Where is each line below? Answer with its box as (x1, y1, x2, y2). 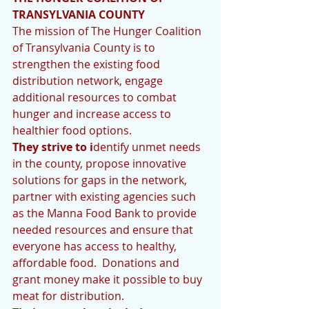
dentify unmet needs (93, 139, 203, 154)
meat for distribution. (12, 288, 124, 303)
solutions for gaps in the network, (12, 172, 190, 188)
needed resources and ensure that (12, 222, 196, 237)
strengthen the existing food (12, 57, 163, 72)
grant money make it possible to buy (12, 272, 205, 287)
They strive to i (12, 139, 93, 154)
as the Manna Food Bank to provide (12, 206, 199, 221)
